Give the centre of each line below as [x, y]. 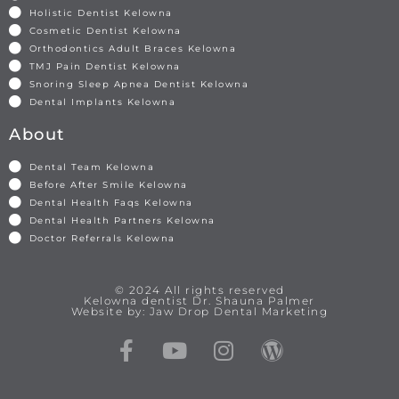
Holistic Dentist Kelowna [101, 12]
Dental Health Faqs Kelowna [111, 202]
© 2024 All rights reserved [199, 289]
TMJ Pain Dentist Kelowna [105, 66]
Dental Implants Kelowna [102, 102]
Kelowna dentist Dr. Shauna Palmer [199, 300]
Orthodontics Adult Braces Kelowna [132, 48]
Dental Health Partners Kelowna [122, 220]
